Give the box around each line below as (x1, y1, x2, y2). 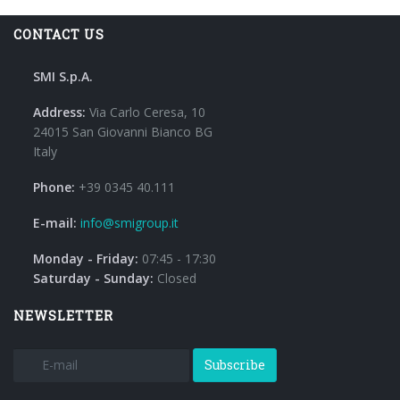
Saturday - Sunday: (33, 269, 157, 287)
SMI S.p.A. (33, 67, 93, 85)
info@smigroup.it (80, 213, 179, 231)
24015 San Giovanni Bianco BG (33, 122, 212, 140)
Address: (33, 103, 86, 121)
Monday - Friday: (33, 249, 142, 267)
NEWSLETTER (13, 306, 113, 324)
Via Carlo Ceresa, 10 (89, 103, 205, 121)
